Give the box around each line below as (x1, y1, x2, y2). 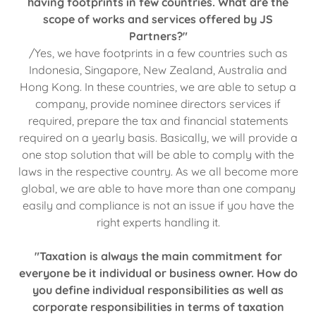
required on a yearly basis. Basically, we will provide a (18, 130, 298, 145)
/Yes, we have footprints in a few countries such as (28, 45, 288, 60)
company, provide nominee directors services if (35, 96, 281, 111)
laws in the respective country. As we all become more (18, 164, 298, 178)
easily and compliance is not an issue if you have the (22, 197, 294, 212)
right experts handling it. (96, 214, 220, 229)
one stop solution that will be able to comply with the (22, 147, 294, 162)
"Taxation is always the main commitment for (34, 248, 282, 263)
